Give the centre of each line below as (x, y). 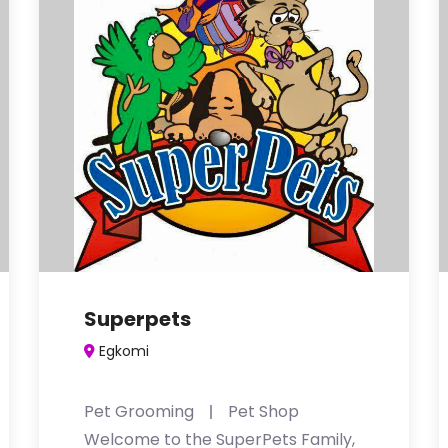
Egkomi (124, 351)
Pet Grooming (139, 411)
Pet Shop (263, 411)
